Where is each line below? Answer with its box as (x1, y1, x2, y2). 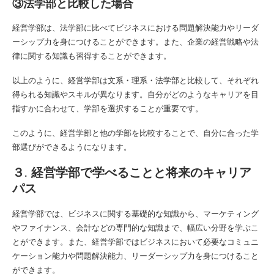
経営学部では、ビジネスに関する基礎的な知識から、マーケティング (12, 207, 259, 219)
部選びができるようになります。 (12, 141, 131, 152)
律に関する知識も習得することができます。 (12, 50, 171, 61)
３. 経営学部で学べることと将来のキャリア (12, 164, 251, 180)
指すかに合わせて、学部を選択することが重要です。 (12, 102, 203, 114)
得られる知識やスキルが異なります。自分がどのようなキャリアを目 (12, 88, 259, 100)
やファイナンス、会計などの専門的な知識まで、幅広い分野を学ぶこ (12, 221, 259, 233)
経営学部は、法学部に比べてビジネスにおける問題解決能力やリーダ (12, 21, 259, 33)
